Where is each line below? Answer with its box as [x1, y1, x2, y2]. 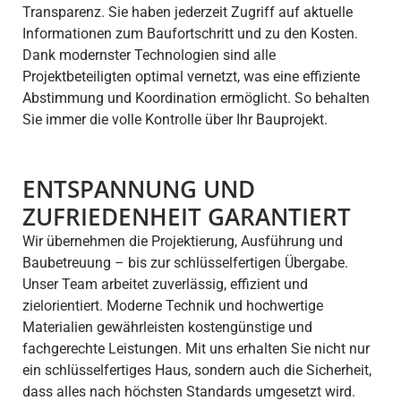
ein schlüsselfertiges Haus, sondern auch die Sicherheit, [22, 362, 371, 380]
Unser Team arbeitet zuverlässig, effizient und [22, 276, 308, 294]
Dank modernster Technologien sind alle [22, 47, 276, 64]
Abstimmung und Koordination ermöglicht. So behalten [22, 90, 370, 107]
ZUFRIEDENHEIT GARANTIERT [22, 200, 351, 234]
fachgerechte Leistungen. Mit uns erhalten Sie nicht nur [22, 340, 370, 358]
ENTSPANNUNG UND [22, 173, 255, 206]
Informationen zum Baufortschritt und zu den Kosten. [22, 25, 358, 43]
